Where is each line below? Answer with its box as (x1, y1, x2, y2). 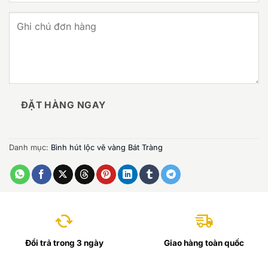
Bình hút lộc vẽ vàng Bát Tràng (51, 143, 163, 153)
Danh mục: (9, 143, 51, 153)
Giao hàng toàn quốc (164, 238, 244, 248)
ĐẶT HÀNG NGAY (20, 99, 106, 111)
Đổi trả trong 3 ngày (25, 238, 103, 248)
